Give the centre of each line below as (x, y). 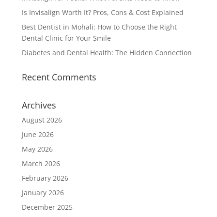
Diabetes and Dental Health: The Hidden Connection (107, 52)
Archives (39, 105)
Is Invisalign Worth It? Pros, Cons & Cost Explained (102, 12)
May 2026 (37, 149)
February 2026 (45, 178)
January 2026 (43, 192)
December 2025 (47, 207)
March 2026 (41, 163)
